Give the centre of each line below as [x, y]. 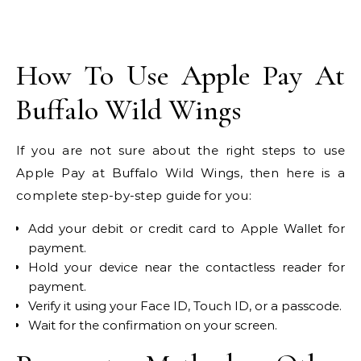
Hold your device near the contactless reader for [187, 267]
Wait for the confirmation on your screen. [153, 325]
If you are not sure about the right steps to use [180, 150]
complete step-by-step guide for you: [134, 195]
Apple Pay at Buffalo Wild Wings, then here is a [180, 172]
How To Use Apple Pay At [180, 75]
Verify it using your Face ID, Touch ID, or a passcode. [185, 305]
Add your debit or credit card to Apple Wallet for [187, 228]
